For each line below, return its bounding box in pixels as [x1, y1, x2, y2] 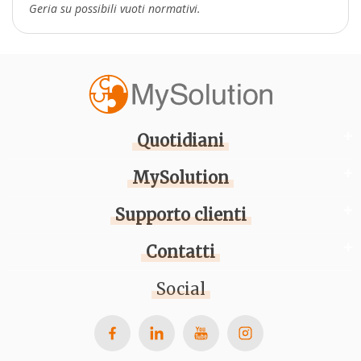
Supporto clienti [114, 205, 247, 225]
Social [156, 279, 205, 299]
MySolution [132, 168, 229, 188]
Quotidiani [137, 131, 224, 151]
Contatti [146, 242, 215, 262]
